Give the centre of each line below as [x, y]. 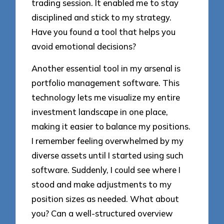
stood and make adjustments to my [102, 184]
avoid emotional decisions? [84, 46]
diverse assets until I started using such [108, 155]
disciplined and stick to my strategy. [102, 17]
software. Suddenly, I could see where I [106, 170]
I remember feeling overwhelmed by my [108, 141]
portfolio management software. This [106, 83]
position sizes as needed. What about [105, 199]
